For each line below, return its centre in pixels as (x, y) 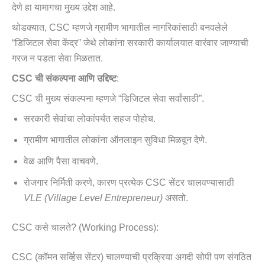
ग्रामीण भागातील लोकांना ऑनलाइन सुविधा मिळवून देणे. (115, 140)
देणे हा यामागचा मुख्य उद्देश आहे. (64, 8)
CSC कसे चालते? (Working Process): (85, 228)
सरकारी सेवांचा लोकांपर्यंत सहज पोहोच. (90, 119)
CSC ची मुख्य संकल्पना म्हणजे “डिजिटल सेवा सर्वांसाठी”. (108, 99)
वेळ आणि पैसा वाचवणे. (61, 161)
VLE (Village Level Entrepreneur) (93, 198)
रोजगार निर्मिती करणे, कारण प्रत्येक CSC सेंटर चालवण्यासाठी (129, 183)
